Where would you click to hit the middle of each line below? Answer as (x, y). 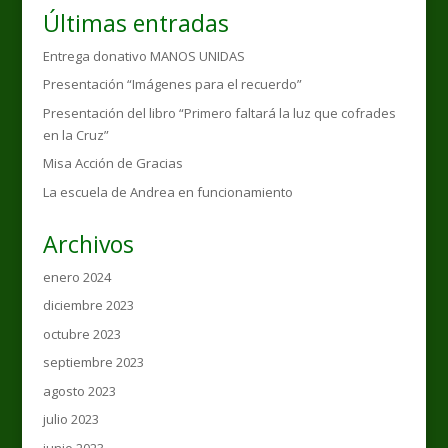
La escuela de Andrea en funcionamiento (167, 191)
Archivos (88, 243)
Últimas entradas (135, 22)
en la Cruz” (75, 134)
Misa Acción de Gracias (112, 163)
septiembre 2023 (93, 362)
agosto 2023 (79, 390)
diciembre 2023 (88, 305)
